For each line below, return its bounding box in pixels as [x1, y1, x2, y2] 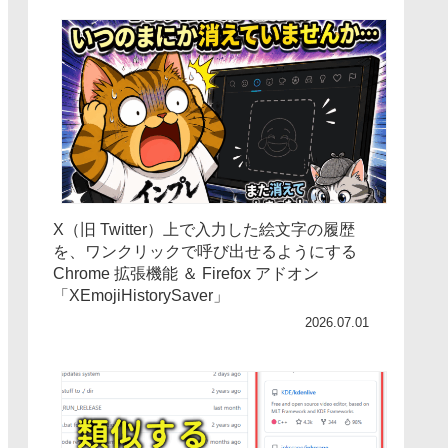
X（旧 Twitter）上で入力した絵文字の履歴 [53, 220, 355, 238]
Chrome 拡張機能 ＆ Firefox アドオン [53, 264, 319, 282]
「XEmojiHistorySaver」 [53, 286, 229, 304]
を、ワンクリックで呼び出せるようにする [53, 242, 357, 260]
